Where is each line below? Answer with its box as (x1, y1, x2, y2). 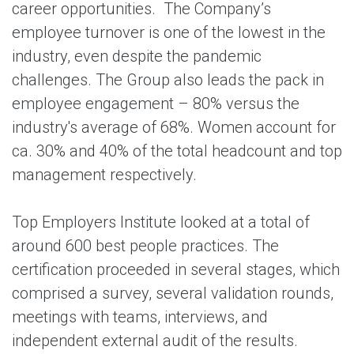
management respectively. (12, 165, 197, 184)
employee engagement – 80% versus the (12, 94, 299, 113)
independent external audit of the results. (12, 331, 298, 350)
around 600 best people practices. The (12, 236, 279, 255)
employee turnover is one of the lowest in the (12, 23, 326, 42)
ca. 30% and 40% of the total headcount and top (12, 141, 342, 160)
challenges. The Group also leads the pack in (12, 70, 324, 89)
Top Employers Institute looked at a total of (12, 213, 310, 232)
